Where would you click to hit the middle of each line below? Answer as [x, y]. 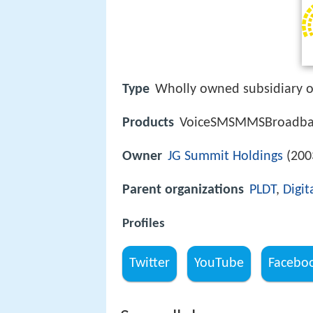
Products [148, 123]
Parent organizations [183, 190]
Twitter [150, 263]
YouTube [219, 263]
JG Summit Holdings [225, 157]
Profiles [144, 224]
